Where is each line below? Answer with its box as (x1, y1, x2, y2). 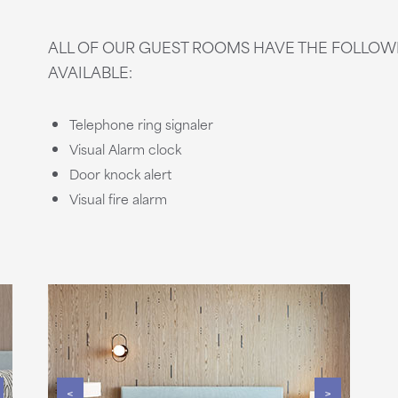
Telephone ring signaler (68, 114, 213, 134)
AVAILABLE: (47, 60, 132, 83)
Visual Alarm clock (68, 139, 181, 159)
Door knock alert (68, 163, 171, 184)
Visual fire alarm (68, 188, 167, 209)
